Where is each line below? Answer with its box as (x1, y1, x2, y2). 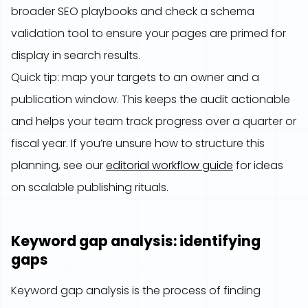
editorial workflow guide (106, 157, 233, 173)
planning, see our (11, 157, 106, 173)
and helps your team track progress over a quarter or (11, 113, 296, 129)
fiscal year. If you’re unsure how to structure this (11, 135, 265, 151)
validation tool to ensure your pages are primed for (11, 25, 286, 41)
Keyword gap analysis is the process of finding (11, 283, 261, 298)
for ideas (233, 157, 283, 173)
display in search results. (11, 47, 140, 63)
